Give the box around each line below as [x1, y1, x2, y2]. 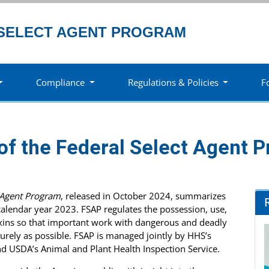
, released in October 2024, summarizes [61, 189, 226, 202]
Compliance [36, 76, 85, 88]
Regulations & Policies [127, 76, 219, 88]
